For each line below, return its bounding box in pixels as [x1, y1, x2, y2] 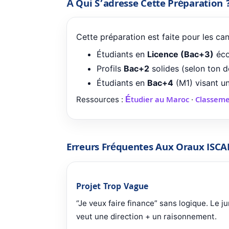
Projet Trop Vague [76, 180, 148, 195]
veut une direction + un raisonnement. [76, 212, 217, 222]
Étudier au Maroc [125, 94, 189, 108]
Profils [97, 63, 124, 74]
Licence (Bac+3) [147, 49, 214, 60]
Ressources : [76, 95, 125, 105]
